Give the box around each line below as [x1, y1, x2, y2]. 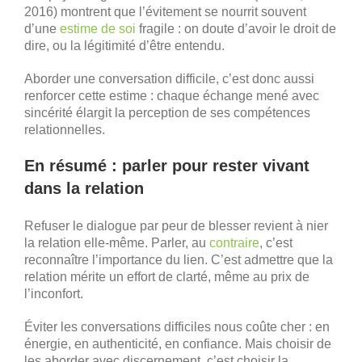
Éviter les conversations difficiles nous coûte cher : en [24, 319, 330, 334]
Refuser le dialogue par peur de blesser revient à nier [24, 218, 328, 233]
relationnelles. [24, 122, 105, 137]
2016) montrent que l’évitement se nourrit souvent [24, 4, 306, 19]
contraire [209, 235, 259, 250]
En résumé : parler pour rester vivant [24, 156, 309, 175]
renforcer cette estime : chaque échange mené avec [24, 88, 319, 103]
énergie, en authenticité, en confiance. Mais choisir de [24, 336, 331, 351]
